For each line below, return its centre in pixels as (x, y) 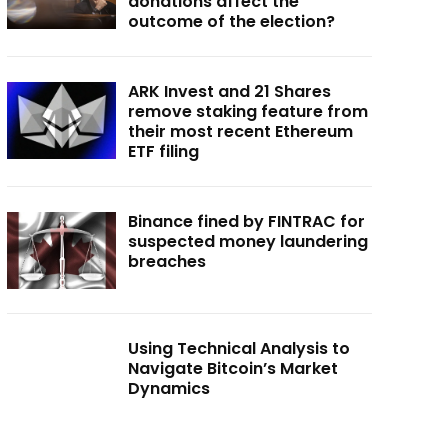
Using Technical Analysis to (239, 348)
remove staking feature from (248, 112)
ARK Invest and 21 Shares (230, 92)
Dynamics (169, 388)
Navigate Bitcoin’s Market (233, 368)
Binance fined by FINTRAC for (247, 222)
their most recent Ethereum (241, 132)
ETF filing (164, 152)
